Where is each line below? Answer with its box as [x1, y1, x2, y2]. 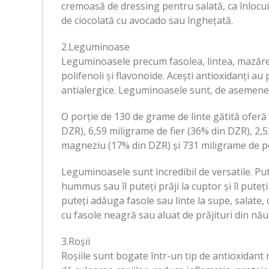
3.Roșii [61, 234, 90, 248]
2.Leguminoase [61, 40, 130, 53]
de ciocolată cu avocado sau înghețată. [61, 13, 233, 27]
